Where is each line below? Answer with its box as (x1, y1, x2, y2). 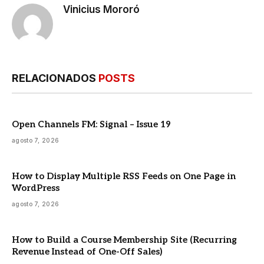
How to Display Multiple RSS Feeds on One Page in (12, 171, 236, 182)
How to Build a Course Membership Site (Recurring (12, 235, 237, 246)
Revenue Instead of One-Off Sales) (12, 246, 162, 258)
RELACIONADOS (12, 72, 98, 85)
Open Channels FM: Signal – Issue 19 (12, 119, 171, 130)
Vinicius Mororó (63, 4, 140, 16)
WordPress (12, 183, 60, 194)
